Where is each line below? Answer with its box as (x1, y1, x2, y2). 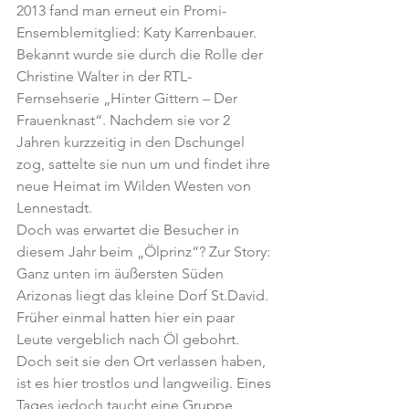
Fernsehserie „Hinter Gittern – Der (16, 89, 241, 107)
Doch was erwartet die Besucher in (16, 221, 243, 238)
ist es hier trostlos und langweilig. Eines (16, 374, 275, 392)
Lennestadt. (16, 199, 92, 216)
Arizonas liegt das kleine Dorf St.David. (16, 287, 272, 304)
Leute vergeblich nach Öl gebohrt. (16, 330, 243, 348)
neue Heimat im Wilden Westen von (16, 177, 255, 194)
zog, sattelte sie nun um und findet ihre (16, 155, 274, 173)
